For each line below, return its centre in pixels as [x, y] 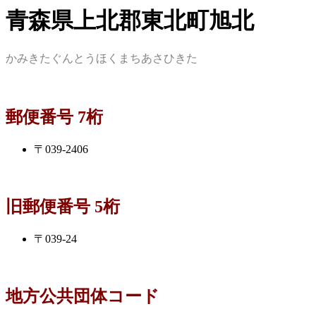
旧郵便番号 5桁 [63, 207]
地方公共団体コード [83, 296]
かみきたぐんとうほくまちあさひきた [102, 59]
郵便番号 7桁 [54, 117]
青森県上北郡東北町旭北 [130, 20]
